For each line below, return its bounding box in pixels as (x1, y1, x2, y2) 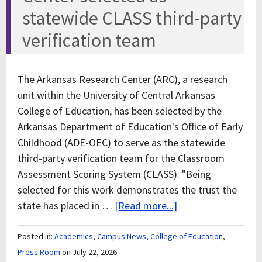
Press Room (18, 247, 60, 257)
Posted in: (18, 231, 54, 242)
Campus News (97, 231, 146, 242)
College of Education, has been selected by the (18, 104, 222, 118)
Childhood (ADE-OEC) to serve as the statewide (18, 136, 225, 149)
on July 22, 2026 (62, 247, 117, 257)
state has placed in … (18, 199, 115, 212)
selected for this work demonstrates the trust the (18, 183, 237, 196)
